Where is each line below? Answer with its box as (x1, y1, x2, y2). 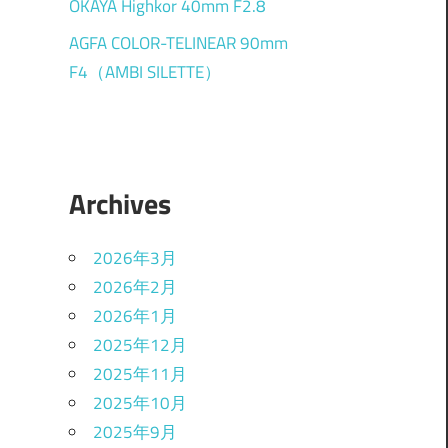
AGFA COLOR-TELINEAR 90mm (68, 29, 288, 56)
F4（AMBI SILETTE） (68, 58, 221, 85)
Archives (68, 182, 171, 226)
